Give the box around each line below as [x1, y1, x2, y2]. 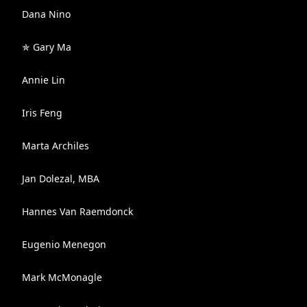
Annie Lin [22, 73, 65, 86]
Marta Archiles [22, 139, 89, 152]
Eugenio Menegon [22, 238, 106, 251]
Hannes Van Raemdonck [22, 205, 133, 218]
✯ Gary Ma [22, 40, 71, 53]
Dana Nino [22, 8, 71, 21]
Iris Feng [22, 106, 62, 119]
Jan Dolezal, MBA [22, 172, 99, 185]
